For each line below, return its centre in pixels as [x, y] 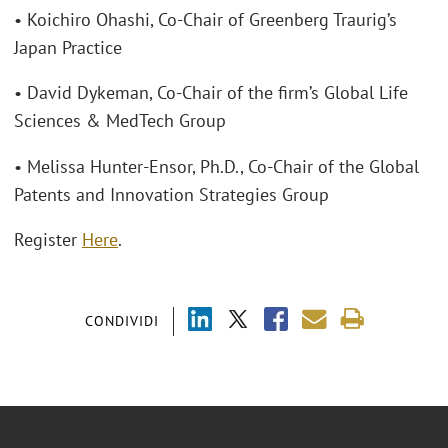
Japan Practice [68, 47]
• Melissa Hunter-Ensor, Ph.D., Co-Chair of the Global [216, 166]
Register [48, 239]
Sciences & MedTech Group [120, 120]
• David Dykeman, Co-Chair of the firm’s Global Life [211, 92]
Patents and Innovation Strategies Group [171, 194]
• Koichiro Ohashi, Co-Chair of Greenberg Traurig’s [205, 19]
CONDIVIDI [121, 320]
